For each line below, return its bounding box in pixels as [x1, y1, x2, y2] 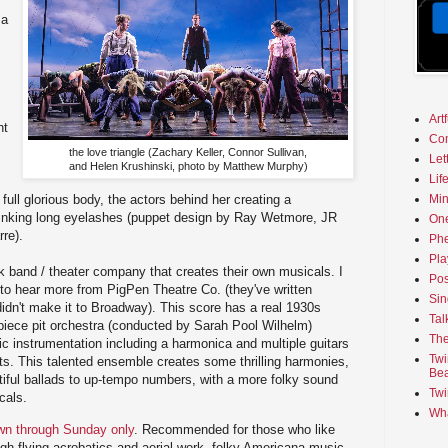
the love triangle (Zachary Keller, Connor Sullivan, [69, 146, 307, 159]
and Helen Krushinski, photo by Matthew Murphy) [68, 160, 308, 173]
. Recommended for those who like [134, 421, 335, 437]
